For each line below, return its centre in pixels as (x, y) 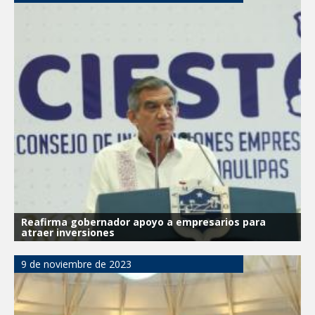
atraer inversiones (68, 232)
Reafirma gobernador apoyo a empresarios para (143, 221)
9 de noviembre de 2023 (76, 264)
